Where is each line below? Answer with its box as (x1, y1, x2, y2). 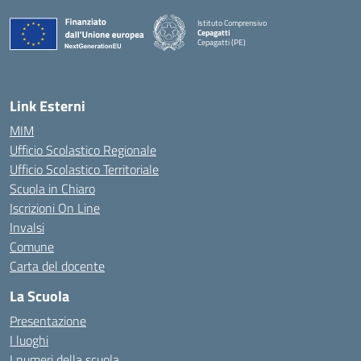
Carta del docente (10, 256, 105, 276)
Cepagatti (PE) (197, 35, 246, 48)
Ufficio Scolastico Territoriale (10, 160, 159, 179)
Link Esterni (10, 95, 85, 117)
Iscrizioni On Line (10, 198, 100, 218)
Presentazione (10, 311, 86, 330)
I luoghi (10, 330, 48, 350)
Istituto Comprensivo (197, 16, 267, 29)
